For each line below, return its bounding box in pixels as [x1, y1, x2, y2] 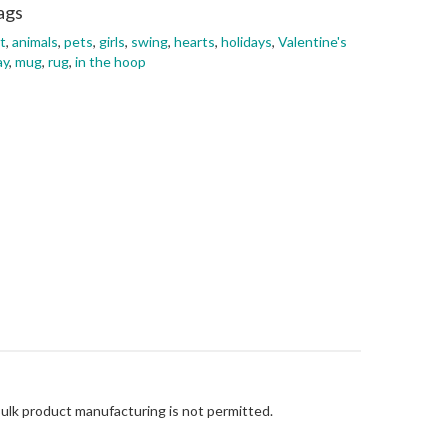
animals [12, 33, 58, 50]
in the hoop [75, 53, 146, 70]
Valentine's [278, 33, 347, 50]
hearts [174, 33, 215, 50]
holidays [221, 33, 272, 50]
